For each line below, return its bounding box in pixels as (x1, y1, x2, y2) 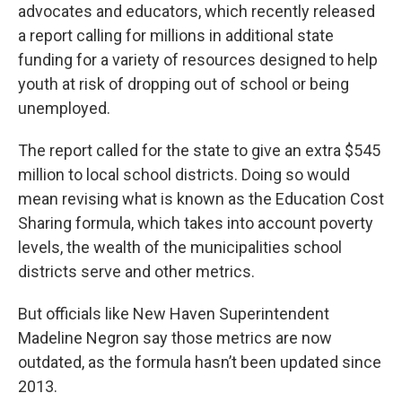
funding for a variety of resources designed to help (18, 50, 378, 69)
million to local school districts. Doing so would (18, 165, 350, 184)
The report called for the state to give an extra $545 (18, 141, 380, 160)
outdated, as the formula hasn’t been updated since (18, 353, 381, 371)
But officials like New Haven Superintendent (18, 304, 329, 323)
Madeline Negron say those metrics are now (18, 328, 332, 347)
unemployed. (18, 99, 110, 118)
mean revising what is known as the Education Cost (18, 189, 384, 208)
